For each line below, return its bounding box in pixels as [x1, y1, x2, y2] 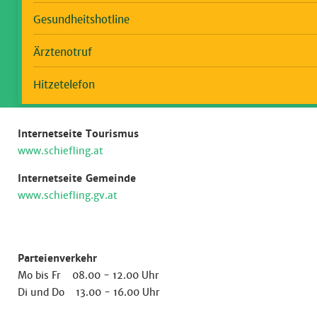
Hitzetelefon [33, 77, 95, 91]
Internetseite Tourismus [18, 127, 139, 140]
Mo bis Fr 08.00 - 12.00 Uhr [18, 268, 159, 282]
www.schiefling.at [18, 144, 103, 157]
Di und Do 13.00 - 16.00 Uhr [18, 285, 160, 299]
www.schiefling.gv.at [18, 188, 117, 202]
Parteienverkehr [18, 251, 97, 265]
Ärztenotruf [33, 45, 92, 59]
